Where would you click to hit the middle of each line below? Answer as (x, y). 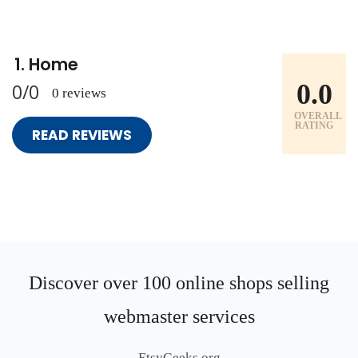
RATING (314, 125)
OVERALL (318, 116)
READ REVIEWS (82, 135)
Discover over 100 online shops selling (179, 283)
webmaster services (179, 316)
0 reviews (79, 93)
